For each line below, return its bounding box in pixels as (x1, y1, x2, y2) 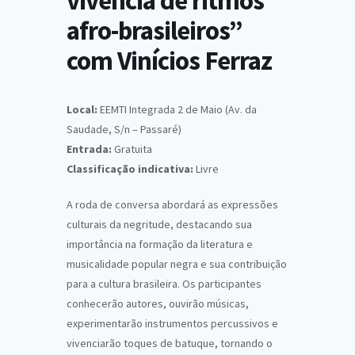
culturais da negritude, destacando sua (67, 217, 252, 232)
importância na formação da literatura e (67, 237, 253, 252)
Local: (67, 102, 97, 117)
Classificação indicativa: (67, 162, 193, 177)
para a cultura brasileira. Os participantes (67, 277, 261, 292)
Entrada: (67, 142, 112, 157)
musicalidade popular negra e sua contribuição (67, 257, 287, 272)
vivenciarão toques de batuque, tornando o (67, 336, 273, 351)
